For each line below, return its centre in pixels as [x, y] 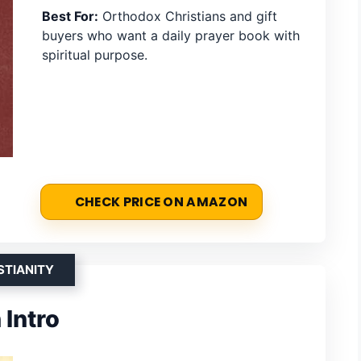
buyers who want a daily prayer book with [171, 36]
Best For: [70, 17]
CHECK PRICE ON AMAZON [161, 201]
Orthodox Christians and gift [188, 17]
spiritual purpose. [95, 55]
